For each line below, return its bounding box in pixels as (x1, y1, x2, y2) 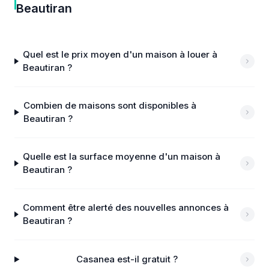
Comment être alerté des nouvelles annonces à (22, 202, 229, 213)
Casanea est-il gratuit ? (76, 253, 178, 265)
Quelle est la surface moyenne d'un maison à (23, 151, 221, 162)
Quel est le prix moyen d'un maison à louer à (23, 49, 218, 60)
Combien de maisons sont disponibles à (23, 100, 197, 111)
